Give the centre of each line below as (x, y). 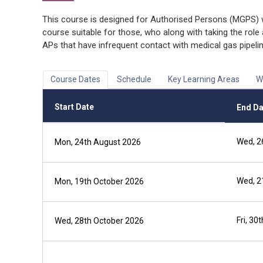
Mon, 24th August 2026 (98, 142)
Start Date (74, 107)
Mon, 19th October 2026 (99, 181)
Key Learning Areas (204, 79)
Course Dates (75, 79)
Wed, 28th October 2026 (99, 221)
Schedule (134, 79)
